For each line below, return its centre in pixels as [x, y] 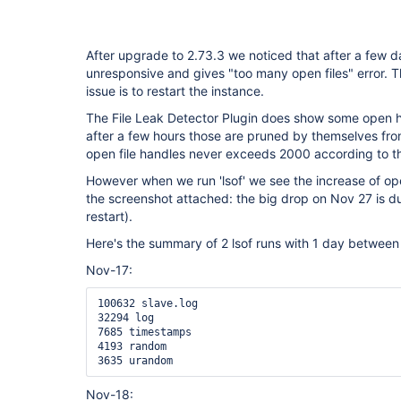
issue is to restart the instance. [175, 91]
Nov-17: [109, 270]
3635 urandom [135, 361]
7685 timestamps [145, 332]
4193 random [132, 346]
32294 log [126, 318]
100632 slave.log [148, 303]
